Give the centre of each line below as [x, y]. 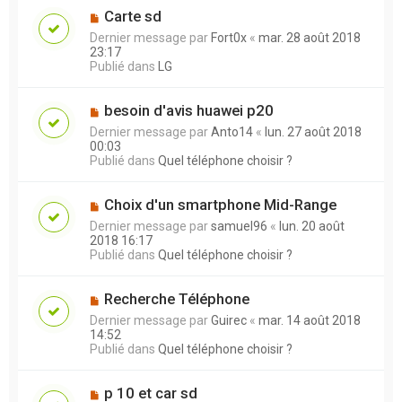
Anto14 [232, 131]
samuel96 [239, 226]
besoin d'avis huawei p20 [188, 110]
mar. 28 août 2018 [310, 37]
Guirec [229, 320]
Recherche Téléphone [176, 298]
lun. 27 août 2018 [313, 131]
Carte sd [132, 16]
